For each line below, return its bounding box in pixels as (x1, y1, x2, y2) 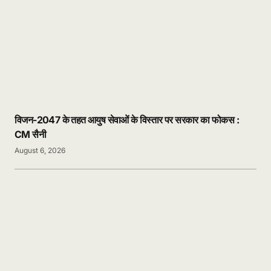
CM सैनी (15, 128, 46, 141)
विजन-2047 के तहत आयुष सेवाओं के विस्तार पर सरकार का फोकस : (15, 114, 239, 126)
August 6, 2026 (15, 146, 65, 155)
